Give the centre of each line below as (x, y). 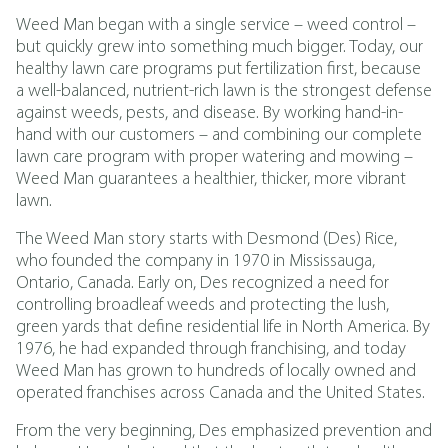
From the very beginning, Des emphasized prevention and (224, 431)
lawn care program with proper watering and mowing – (214, 157)
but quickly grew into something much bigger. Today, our (219, 47)
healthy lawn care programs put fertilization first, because (218, 69)
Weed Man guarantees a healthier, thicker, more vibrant (211, 179)
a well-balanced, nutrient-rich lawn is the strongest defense (224, 91)
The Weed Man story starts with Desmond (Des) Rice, (206, 239)
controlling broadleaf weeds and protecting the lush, (202, 305)
